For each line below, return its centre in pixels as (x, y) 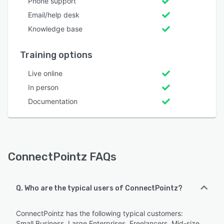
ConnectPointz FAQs (62, 157)
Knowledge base (55, 29)
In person (43, 87)
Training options (56, 55)
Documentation (53, 101)
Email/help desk (54, 15)
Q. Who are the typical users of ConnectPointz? (99, 188)
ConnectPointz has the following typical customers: (99, 213)
